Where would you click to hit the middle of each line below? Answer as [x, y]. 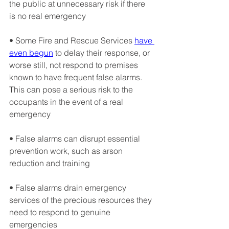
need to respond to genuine [61, 212]
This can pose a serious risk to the [72, 89]
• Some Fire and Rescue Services [72, 40]
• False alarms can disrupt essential [76, 138]
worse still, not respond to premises [75, 65]
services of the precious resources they [82, 200]
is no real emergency [48, 16]
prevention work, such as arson [67, 151]
